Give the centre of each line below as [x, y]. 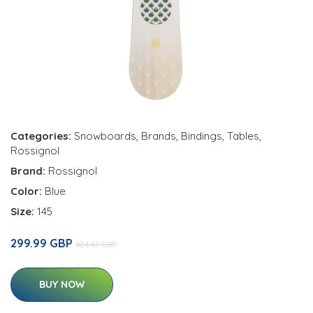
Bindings [202, 136]
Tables [243, 136]
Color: [28, 191]
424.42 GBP [96, 245]
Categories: [41, 136]
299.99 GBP [43, 243]
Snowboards [105, 136]
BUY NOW [62, 285]
